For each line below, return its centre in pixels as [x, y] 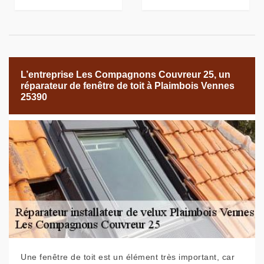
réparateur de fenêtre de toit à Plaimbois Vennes [128, 86]
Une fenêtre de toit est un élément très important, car [128, 257]
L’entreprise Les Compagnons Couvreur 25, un [126, 75]
